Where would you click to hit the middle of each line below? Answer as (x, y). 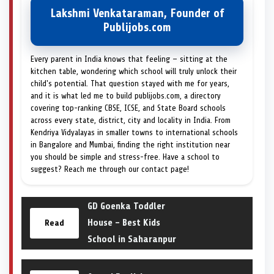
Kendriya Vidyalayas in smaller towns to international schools (134, 132)
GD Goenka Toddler (126, 206)
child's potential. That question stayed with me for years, (130, 83)
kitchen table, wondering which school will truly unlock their (134, 71)
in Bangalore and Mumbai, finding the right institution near (130, 144)
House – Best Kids (124, 222)
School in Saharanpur (132, 239)
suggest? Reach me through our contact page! (110, 169)
